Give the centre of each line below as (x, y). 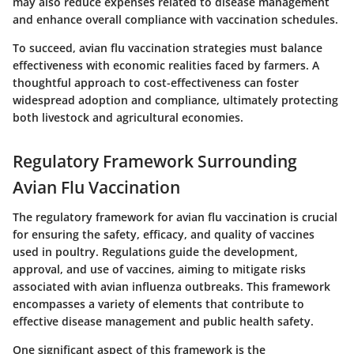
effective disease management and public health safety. (163, 322)
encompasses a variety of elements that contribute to (158, 304)
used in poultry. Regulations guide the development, (155, 252)
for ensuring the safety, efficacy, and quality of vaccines (164, 235)
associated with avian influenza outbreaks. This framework (171, 287)
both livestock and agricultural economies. (128, 117)
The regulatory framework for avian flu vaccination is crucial (175, 217)
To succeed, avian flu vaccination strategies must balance (168, 47)
